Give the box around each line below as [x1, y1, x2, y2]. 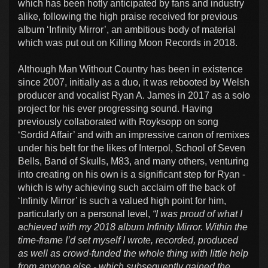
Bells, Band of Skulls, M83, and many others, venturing [18, 156, 249, 167]
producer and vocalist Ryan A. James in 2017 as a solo [18, 90, 250, 101]
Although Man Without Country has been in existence [18, 64, 243, 75]
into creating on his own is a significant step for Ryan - [18, 169, 245, 180]
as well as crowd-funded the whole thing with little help [18, 248, 248, 259]
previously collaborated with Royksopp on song [18, 117, 218, 127]
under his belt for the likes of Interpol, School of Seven [18, 143, 245, 154]
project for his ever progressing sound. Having [18, 103, 212, 114]
